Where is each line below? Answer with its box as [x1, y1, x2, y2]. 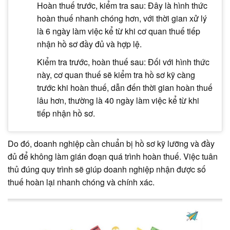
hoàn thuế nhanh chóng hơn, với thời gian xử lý [36, 12, 207, 25]
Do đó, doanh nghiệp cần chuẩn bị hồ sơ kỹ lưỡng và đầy [8, 137, 215, 149]
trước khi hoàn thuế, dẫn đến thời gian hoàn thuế [36, 82, 213, 94]
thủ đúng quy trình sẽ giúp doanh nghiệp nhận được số [8, 163, 206, 175]
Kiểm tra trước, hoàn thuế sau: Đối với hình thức [36, 56, 209, 68]
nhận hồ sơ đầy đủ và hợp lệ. [36, 38, 142, 50]
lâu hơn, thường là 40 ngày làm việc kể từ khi [36, 94, 199, 107]
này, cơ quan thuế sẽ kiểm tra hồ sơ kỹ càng [36, 69, 195, 81]
